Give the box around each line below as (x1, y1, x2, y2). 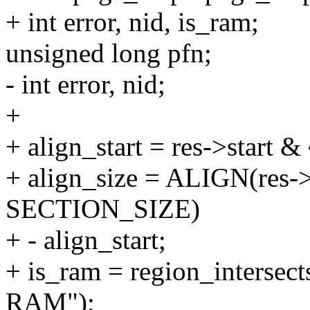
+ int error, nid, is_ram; (6, 7, 259, 37)
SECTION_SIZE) (6, 194, 200, 224)
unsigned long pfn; (6, 38, 212, 69)
